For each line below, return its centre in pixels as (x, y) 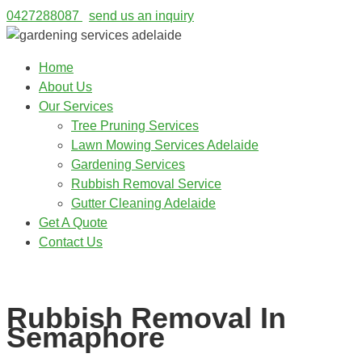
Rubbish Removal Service (146, 184)
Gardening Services (128, 164)
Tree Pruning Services (135, 126)
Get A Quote (73, 223)
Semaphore (86, 337)
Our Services (76, 106)
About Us (65, 87)
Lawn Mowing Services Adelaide (165, 145)
